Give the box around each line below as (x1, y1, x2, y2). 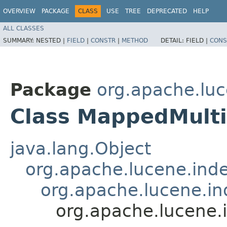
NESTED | (36, 36, 67, 44)
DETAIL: (161, 36, 186, 44)
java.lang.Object (10, 138, 151, 159)
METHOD (122, 36, 148, 44)
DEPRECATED (147, 8, 187, 15)
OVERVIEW (3, 8, 35, 15)
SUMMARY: (3, 36, 36, 44)
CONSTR (91, 36, 116, 44)
